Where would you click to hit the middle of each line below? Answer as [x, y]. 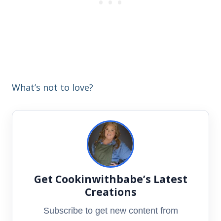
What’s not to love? [53, 88]
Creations [110, 192]
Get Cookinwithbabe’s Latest [110, 179]
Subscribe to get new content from [110, 210]
